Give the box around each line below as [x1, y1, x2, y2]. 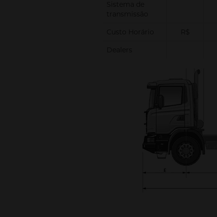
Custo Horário [107, 28, 154, 36]
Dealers [107, 46, 132, 54]
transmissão [107, 10, 148, 18]
